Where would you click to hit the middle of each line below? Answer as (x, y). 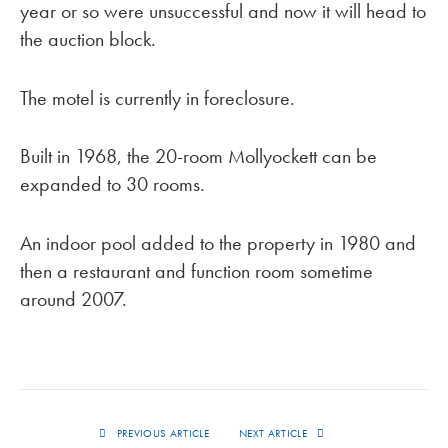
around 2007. (73, 299)
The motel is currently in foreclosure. (157, 97)
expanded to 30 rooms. (112, 184)
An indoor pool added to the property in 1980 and (218, 243)
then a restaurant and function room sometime (196, 271)
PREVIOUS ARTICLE (161, 433)
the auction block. (88, 38)
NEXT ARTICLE (275, 433)
